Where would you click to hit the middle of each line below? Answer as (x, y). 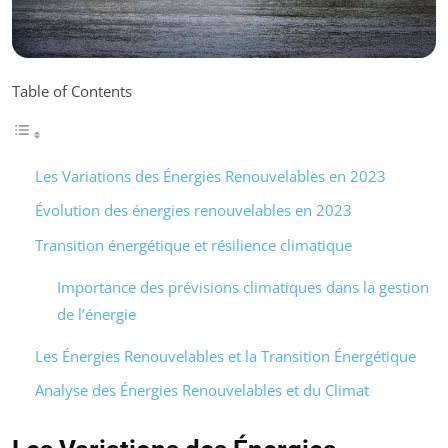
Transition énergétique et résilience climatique (193, 244)
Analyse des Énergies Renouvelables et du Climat (201, 390)
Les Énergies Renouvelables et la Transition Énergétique (225, 355)
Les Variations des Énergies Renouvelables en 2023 (210, 175)
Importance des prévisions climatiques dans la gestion (243, 286)
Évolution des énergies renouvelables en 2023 (193, 210)
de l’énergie (96, 313)
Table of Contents (72, 90)
